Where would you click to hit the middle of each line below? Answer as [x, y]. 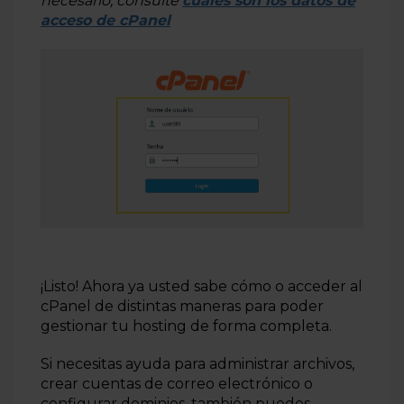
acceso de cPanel [106, 21]
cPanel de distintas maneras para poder [182, 306]
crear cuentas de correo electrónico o [177, 383]
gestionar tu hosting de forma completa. [188, 326]
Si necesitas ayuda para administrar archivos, [197, 363]
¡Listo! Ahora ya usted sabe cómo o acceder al [202, 286]
